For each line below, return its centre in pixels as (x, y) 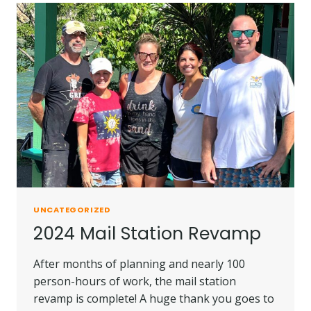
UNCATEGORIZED (72, 210)
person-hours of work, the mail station (135, 281)
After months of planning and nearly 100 (139, 264)
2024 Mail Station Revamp (147, 234)
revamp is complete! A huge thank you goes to (154, 299)
